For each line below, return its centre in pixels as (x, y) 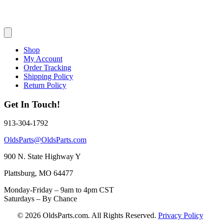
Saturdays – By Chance (41, 199)
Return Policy (45, 85)
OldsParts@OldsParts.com (45, 140)
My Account (43, 58)
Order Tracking (47, 67)
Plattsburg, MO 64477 (39, 173)
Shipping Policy (48, 76)
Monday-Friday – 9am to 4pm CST (59, 190)
